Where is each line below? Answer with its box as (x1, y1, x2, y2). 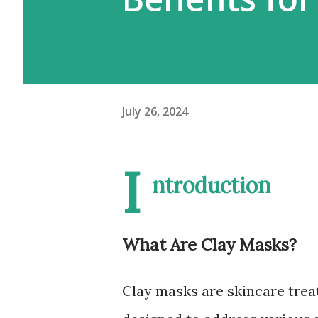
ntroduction (152, 172, 270, 199)
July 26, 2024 (122, 103, 188, 119)
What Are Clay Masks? (122, 234, 297, 255)
